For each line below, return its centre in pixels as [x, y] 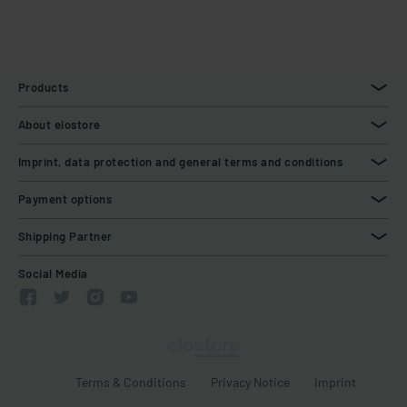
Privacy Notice [251, 382]
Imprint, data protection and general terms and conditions [181, 162]
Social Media [53, 273]
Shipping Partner [65, 236]
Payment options [65, 199]
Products [44, 87]
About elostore [60, 124]
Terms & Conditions [130, 382]
